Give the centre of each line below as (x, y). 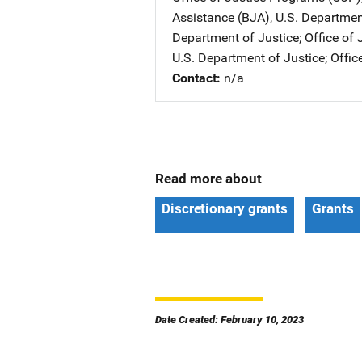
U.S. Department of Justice (248, 58)
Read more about (208, 179)
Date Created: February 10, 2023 (229, 320)
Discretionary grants (225, 208)
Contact (194, 78)
